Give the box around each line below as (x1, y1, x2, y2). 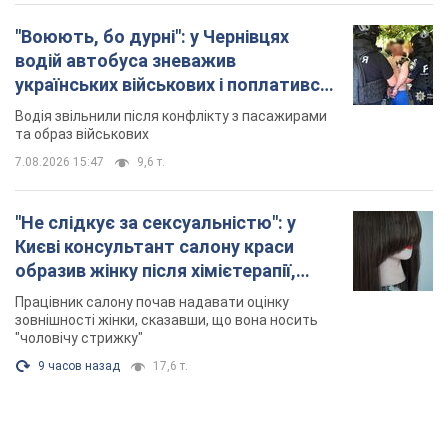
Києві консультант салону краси (15, 236, 294, 258)
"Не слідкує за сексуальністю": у (15, 212, 296, 234)
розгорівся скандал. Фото (15, 284, 243, 306)
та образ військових (15, 126, 149, 143)
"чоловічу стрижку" (15, 330, 143, 347)
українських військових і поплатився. (15, 74, 335, 96)
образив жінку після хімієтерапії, (15, 260, 296, 282)
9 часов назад (38, 359, 120, 374)
